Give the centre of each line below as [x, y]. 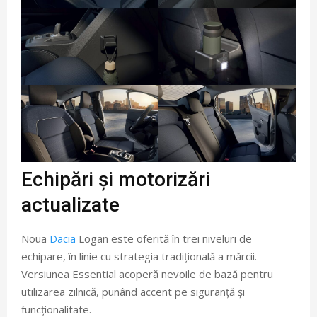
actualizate [70, 205]
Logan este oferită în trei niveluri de [164, 239]
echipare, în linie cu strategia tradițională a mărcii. [139, 257]
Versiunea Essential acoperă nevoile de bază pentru [147, 274]
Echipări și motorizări [116, 180]
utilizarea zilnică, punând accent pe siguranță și [133, 292]
